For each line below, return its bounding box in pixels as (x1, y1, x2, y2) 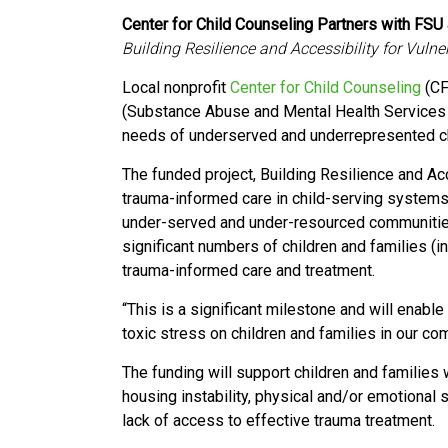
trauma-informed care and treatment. (122, 261, 379, 280)
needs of (122, 126, 189, 145)
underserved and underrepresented (189, 126, 435, 145)
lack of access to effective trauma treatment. (122, 411, 435, 430)
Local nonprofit (122, 78, 230, 97)
